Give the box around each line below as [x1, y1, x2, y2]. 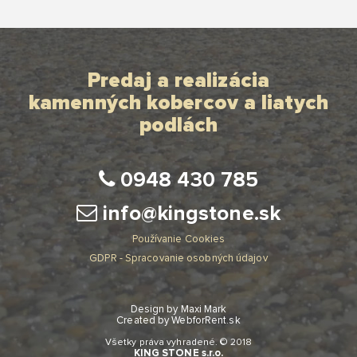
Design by [130, 304, 181, 315]
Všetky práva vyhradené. [104, 337, 218, 347]
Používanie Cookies [131, 234, 226, 245]
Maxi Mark [180, 304, 227, 315]
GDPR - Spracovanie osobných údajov [89, 253, 268, 265]
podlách [139, 115, 218, 136]
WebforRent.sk [171, 315, 241, 326]
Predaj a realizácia [88, 70, 269, 92]
